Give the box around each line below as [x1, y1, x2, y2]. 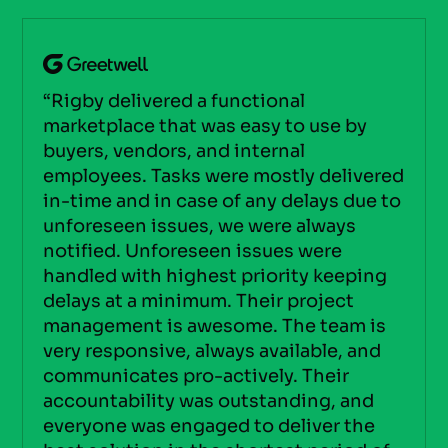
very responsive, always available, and [43, 340, 382, 363]
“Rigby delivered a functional [43, 90, 306, 113]
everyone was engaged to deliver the [43, 415, 376, 438]
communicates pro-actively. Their [43, 365, 350, 388]
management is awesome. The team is [43, 315, 387, 338]
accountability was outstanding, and [43, 390, 375, 413]
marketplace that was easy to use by [43, 115, 368, 138]
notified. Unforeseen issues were [43, 240, 343, 263]
